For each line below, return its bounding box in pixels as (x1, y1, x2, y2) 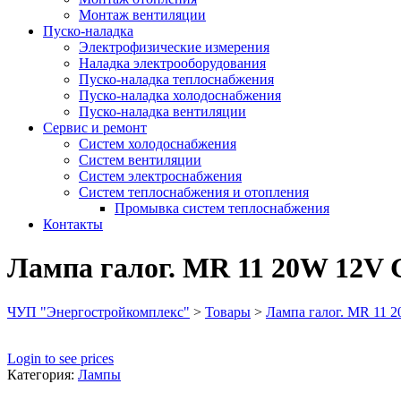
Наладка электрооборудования (79, 55, 266, 71)
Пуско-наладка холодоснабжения (79, 88, 281, 103)
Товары (205, 303, 251, 320)
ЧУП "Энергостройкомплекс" (7, 303, 190, 320)
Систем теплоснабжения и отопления (79, 184, 309, 200)
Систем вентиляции (79, 152, 201, 167)
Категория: (7, 366, 78, 382)
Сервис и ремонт (43, 120, 147, 135)
